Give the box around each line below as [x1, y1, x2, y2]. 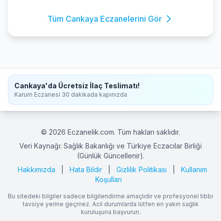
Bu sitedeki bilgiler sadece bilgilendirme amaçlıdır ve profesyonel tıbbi [8, 192, 213, 200]
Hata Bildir [70, 165, 102, 174]
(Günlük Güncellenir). [76, 151, 145, 160]
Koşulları [95, 175, 122, 184]
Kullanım [181, 165, 207, 174]
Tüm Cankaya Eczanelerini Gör [47, 14, 162, 24]
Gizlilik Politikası [116, 165, 167, 174]
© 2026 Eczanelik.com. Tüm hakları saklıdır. [41, 128, 180, 136]
